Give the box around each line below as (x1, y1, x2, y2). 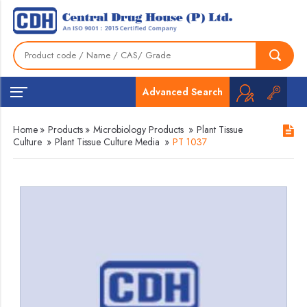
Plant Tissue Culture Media (55, 135, 160, 149)
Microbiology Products (93, 123, 184, 136)
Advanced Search (142, 84, 223, 99)
